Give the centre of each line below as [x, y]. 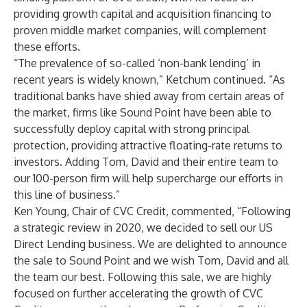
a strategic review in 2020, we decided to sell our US [143, 228]
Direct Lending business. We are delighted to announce [150, 244]
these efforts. [47, 47]
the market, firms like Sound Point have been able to [143, 112]
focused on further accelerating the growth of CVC [138, 293]
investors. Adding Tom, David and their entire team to [146, 162]
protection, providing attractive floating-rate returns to [148, 145]
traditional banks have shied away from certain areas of [149, 96]
